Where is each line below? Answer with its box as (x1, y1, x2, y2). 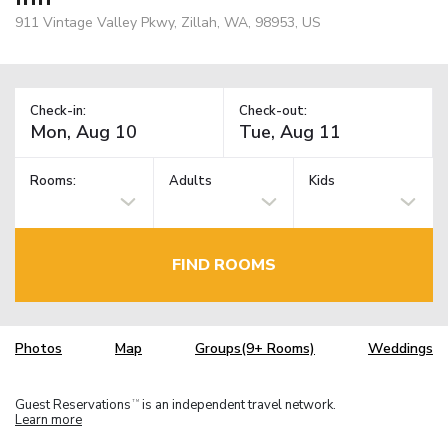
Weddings (368, 339, 433, 359)
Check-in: (30, 101, 86, 120)
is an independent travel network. (139, 395, 336, 414)
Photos (15, 339, 62, 359)
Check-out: (239, 101, 307, 120)
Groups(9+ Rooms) (195, 339, 315, 359)
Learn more (15, 410, 82, 429)
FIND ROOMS (172, 253, 276, 276)
